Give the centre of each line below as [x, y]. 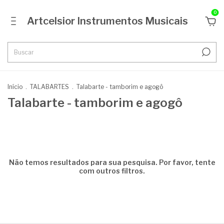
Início [15, 87]
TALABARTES [50, 87]
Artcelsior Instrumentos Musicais [107, 21]
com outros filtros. [112, 171]
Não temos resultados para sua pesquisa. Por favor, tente [112, 162]
